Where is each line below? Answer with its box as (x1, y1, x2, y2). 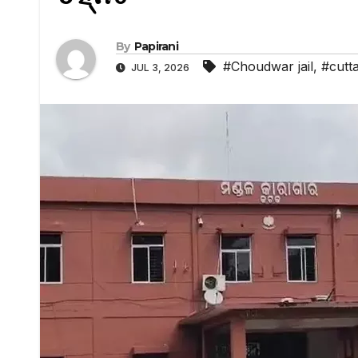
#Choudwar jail (223, 58, 313, 74)
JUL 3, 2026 (129, 61, 192, 74)
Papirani (133, 38, 179, 54)
